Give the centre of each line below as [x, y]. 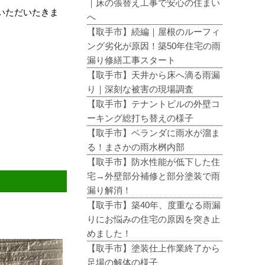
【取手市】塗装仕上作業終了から [154, 248]
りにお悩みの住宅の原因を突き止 [154, 219]
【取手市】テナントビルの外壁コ [154, 104]
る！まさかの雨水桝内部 [136, 147]
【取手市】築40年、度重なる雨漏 [154, 205]
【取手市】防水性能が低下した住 [154, 162]
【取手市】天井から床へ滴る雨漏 [154, 75]
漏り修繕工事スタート [132, 60]
